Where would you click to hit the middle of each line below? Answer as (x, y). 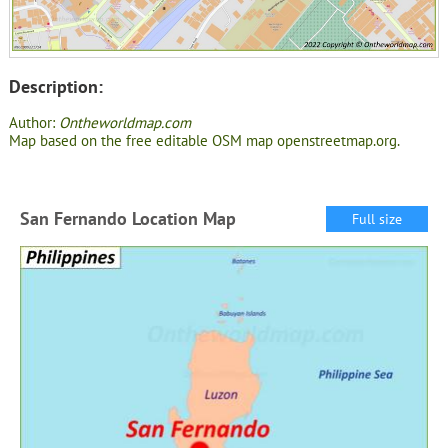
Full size (377, 218)
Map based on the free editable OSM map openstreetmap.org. (204, 141)
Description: (55, 86)
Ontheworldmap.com (124, 123)
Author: (33, 123)
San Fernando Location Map (127, 218)
